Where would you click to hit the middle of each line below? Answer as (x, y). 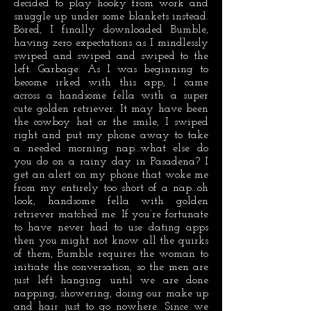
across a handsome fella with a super (111, 96)
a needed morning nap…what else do (111, 149)
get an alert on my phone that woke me (111, 175)
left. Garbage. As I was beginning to (111, 69)
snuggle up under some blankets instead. (111, 17)
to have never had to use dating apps (111, 228)
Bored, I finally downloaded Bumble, (111, 30)
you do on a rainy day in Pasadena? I (111, 162)
